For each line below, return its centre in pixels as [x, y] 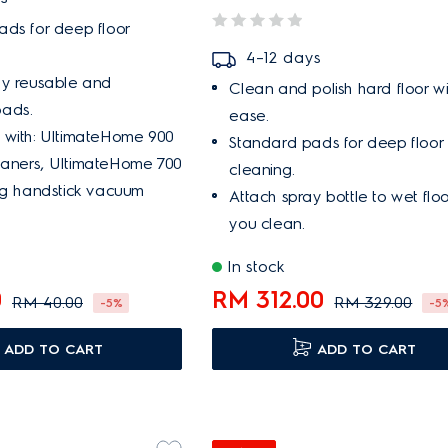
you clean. [267, 223]
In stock [256, 266]
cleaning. [262, 169]
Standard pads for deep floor [336, 142]
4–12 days [284, 57]
